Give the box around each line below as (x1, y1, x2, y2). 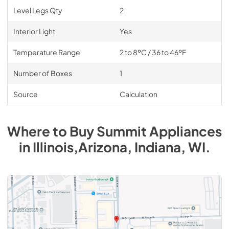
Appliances (149, 123, 222, 140)
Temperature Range (13, 48, 80, 57)
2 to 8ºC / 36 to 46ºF (119, 48, 186, 57)
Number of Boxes (13, 68, 72, 78)
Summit (97, 123, 147, 140)
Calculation (119, 89, 157, 99)
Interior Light (13, 27, 55, 36)
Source (13, 89, 38, 99)
